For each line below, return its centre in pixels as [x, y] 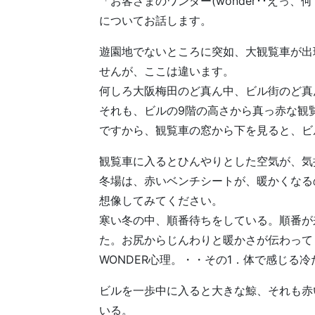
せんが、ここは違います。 [167, 71]
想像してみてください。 [161, 200]
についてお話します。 [155, 20]
